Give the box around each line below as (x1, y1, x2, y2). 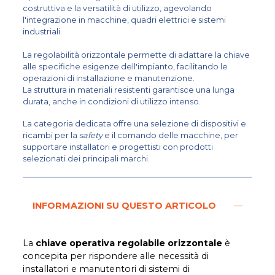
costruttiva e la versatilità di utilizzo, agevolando (23, 4, 212, 14)
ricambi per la (23, 131, 80, 141)
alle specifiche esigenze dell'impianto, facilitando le (23, 62, 228, 72)
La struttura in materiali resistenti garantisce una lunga (23, 85, 235, 95)
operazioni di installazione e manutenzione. (23, 74, 195, 83)
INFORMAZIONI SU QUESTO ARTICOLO (33, 200, 217, 212)
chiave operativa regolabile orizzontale (36, 238, 223, 249)
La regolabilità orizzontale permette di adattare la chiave (23, 50, 250, 60)
